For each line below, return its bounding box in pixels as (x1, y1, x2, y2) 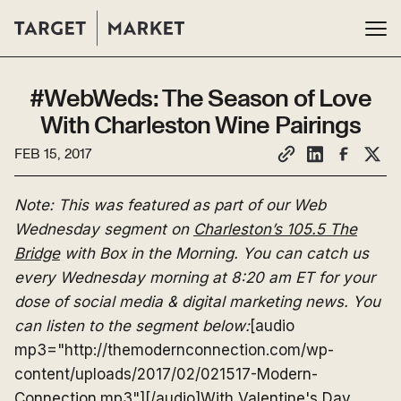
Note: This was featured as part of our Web (14, 196, 326, 214)
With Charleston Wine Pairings (40, 114, 361, 139)
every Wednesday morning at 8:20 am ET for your (14, 269, 375, 286)
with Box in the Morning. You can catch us (60, 244, 369, 262)
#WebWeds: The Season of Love (30, 87, 371, 112)
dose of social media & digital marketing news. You (14, 293, 380, 311)
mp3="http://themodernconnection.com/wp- (14, 341, 334, 359)
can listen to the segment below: (14, 317, 250, 335)
